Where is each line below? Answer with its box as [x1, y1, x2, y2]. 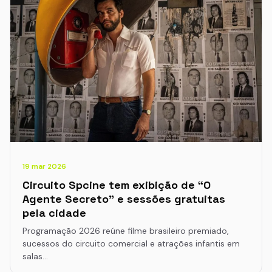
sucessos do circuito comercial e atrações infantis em [22, 238, 240, 250]
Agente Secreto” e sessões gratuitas [22, 192, 225, 206]
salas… [22, 251, 48, 262]
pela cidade [22, 206, 86, 220]
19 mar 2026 [22, 161, 66, 172]
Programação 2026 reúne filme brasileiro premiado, [22, 225, 229, 237]
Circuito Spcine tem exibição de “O [22, 178, 211, 192]
